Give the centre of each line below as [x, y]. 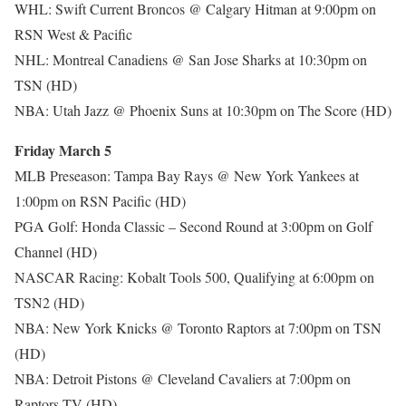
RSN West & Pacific [73, 34]
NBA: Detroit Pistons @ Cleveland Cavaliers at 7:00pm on [183, 378]
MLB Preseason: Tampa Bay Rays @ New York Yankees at [187, 175]
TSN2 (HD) [49, 302]
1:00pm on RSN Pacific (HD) [100, 201]
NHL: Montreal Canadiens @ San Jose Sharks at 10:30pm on [191, 59]
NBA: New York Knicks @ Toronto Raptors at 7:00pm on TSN [198, 328]
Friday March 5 [63, 150]
